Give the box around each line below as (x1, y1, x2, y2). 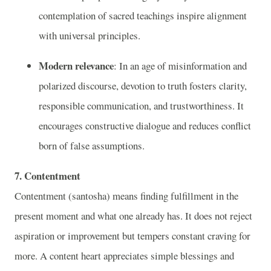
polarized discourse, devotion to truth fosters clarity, (39, 79, 247, 93)
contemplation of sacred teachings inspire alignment (39, 8, 247, 23)
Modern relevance (39, 58, 114, 74)
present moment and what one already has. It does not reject (15, 208, 252, 223)
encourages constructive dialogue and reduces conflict (39, 119, 251, 133)
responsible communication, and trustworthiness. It (39, 99, 244, 113)
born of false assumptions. (39, 139, 145, 153)
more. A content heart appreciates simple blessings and (15, 248, 234, 263)
